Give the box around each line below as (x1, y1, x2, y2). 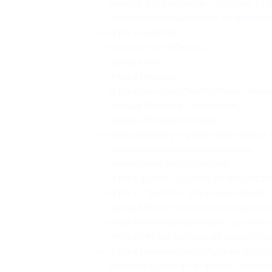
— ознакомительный (97, 12, 192, 24)
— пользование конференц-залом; (97, 143, 255, 155)
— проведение (97, 158, 166, 169)
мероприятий (166, 158, 228, 169)
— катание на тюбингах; (97, 41, 207, 53)
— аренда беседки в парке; (97, 114, 222, 126)
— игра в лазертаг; (97, 27, 183, 38)
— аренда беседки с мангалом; (97, 100, 240, 111)
